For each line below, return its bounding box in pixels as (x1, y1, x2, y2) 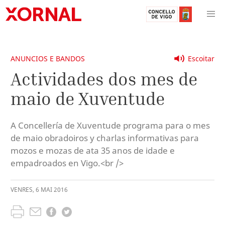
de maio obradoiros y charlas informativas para (11, 132, 199, 144)
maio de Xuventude (11, 87, 165, 109)
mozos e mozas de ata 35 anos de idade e (11, 144, 175, 156)
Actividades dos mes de (11, 68, 197, 89)
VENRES (11, 185, 33, 194)
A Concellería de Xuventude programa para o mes (11, 119, 210, 131)
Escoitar (188, 54, 214, 63)
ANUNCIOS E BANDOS (11, 54, 85, 63)
